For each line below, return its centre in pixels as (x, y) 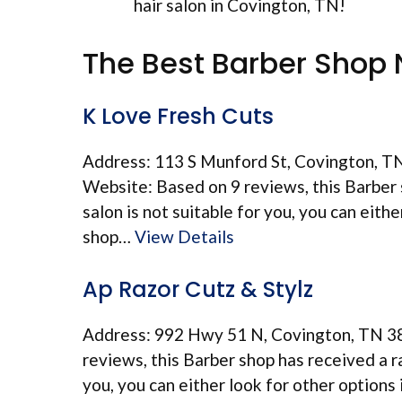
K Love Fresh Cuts (178, 116)
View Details (184, 236)
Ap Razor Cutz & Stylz (198, 289)
